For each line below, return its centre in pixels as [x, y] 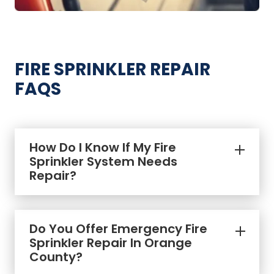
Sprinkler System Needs [103, 161]
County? [56, 257]
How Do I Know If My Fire [103, 147]
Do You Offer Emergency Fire [118, 228]
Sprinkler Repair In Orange [111, 243]
